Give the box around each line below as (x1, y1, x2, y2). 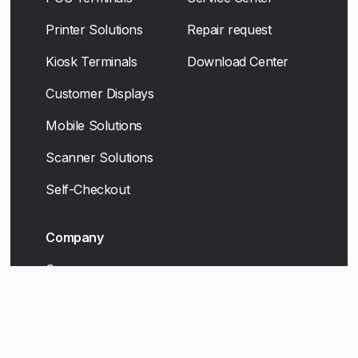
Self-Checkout (46, 181, 130, 198)
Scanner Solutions (46, 149, 153, 166)
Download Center (186, 54, 288, 70)
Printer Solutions (46, 22, 143, 38)
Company (46, 229, 104, 246)
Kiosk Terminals (46, 54, 137, 70)
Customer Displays (46, 86, 154, 102)
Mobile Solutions (46, 117, 143, 134)
